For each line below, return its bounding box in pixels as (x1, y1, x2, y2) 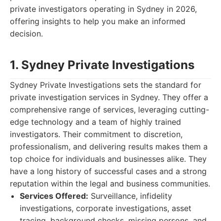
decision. (10, 29, 43, 38)
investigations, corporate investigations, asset (20, 203, 191, 213)
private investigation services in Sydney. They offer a (10, 92, 208, 102)
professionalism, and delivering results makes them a (10, 142, 208, 151)
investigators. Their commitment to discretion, (10, 129, 183, 139)
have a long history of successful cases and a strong (10, 166, 207, 176)
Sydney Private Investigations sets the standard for (10, 80, 201, 90)
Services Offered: (20, 191, 88, 201)
